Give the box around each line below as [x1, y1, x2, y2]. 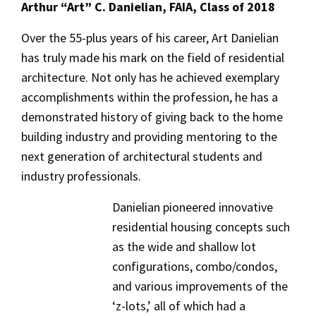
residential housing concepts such [112, 219, 291, 235]
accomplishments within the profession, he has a [21, 89, 278, 105]
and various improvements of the [112, 278, 288, 294]
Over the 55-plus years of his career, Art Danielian [21, 30, 279, 46]
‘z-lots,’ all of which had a [112, 298, 246, 314]
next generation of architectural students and [21, 148, 262, 164]
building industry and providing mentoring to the [21, 128, 277, 145]
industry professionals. [21, 168, 141, 184]
